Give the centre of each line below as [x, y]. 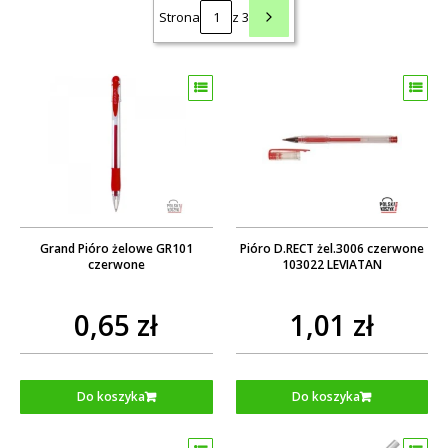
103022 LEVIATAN [331, 264]
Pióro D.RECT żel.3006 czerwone [331, 248]
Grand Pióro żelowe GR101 [116, 248]
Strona [179, 16]
